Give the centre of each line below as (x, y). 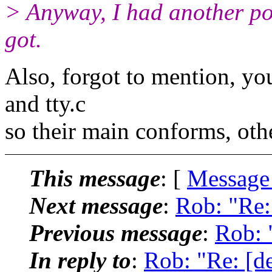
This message (95, 178)
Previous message (116, 233)
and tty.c (45, 103)
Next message (96, 205)
